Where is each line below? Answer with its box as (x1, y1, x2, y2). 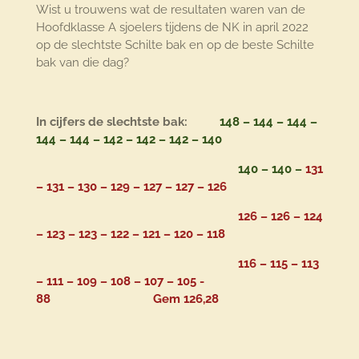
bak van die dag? (35, 55, 129, 71)
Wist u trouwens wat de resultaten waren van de (35, 2, 305, 18)
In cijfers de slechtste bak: (35, 115, 188, 130)
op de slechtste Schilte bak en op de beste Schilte (35, 38, 314, 53)
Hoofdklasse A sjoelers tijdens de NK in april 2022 (35, 20, 309, 35)
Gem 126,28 (152, 292, 219, 307)
